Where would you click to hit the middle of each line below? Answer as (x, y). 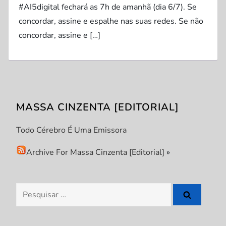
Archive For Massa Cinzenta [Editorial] (96, 152)
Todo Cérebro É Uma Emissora (72, 130)
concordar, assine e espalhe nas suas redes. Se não (111, 21)
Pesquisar (34, 190)
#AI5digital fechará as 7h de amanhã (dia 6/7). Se (108, 7)
